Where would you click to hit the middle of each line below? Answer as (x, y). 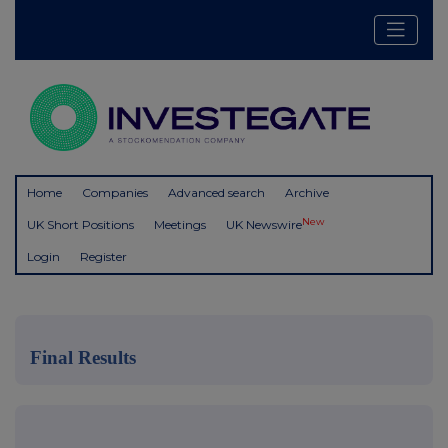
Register (103, 257)
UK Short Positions (80, 225)
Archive (307, 193)
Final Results (83, 358)
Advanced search (216, 193)
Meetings (180, 225)
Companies (115, 193)
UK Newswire (264, 225)
